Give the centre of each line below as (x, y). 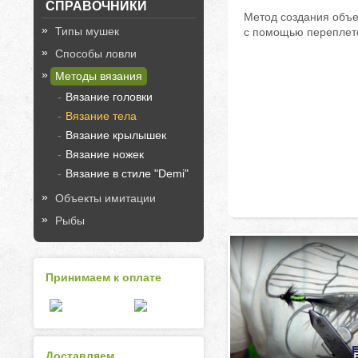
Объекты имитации (105, 198)
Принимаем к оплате (103, 277)
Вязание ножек (105, 154)
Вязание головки (109, 97)
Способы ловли (96, 54)
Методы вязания (99, 76)
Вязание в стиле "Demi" (127, 173)
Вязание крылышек (116, 135)
